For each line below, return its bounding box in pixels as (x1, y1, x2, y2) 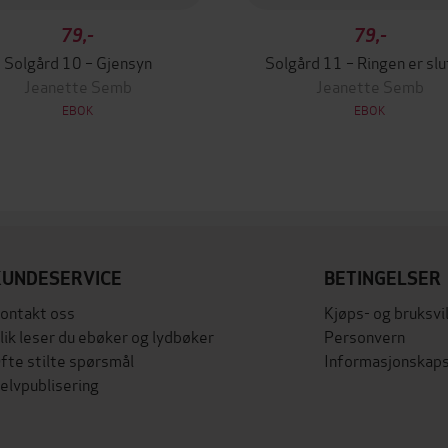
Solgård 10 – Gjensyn (3, 50, 152, 73)
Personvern (324, 324, 406, 347)
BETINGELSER (324, 267, 442, 290)
